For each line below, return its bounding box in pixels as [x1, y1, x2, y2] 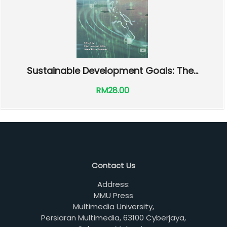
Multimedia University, [73, 201, 154, 212]
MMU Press [94, 190, 133, 201]
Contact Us [92, 160, 135, 171]
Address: [97, 179, 130, 190]
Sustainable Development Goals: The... [26, 64, 198, 77]
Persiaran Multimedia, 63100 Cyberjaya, [41, 212, 186, 223]
